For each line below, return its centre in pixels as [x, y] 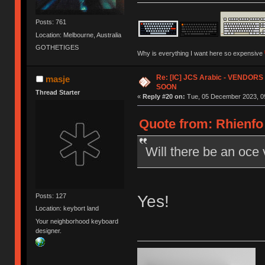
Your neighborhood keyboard [77, 221]
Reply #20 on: [164, 96]
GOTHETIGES [57, 47]
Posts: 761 [51, 22]
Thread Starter [58, 92]
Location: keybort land [67, 209]
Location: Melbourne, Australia [79, 35]
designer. [49, 230]
